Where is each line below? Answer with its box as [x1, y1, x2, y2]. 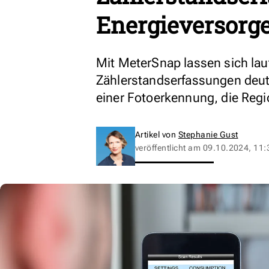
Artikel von [135, 130, 178, 139]
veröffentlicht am [135, 143, 203, 153]
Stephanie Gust [178, 130, 238, 139]
